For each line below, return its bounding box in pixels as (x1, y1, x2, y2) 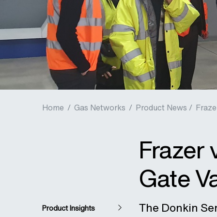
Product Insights (42, 202, 95, 214)
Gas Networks (74, 102, 125, 114)
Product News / (136, 102, 192, 114)
